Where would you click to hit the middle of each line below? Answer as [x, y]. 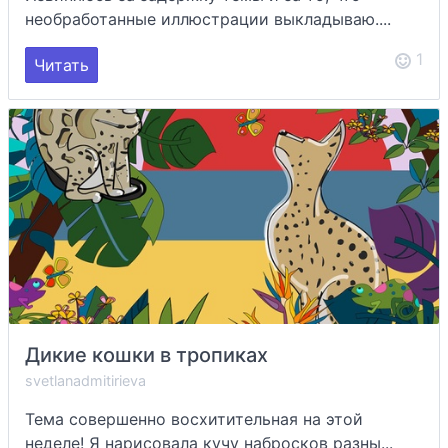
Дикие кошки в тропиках [146, 355]
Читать [61, 65]
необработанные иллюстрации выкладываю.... [208, 19]
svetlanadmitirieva [85, 380]
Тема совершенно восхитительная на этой [194, 419]
